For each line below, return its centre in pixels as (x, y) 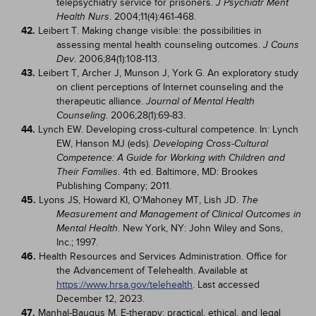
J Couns (281, 45)
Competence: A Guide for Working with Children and (171, 158)
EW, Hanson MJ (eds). (105, 144)
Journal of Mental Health (200, 101)
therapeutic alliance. (101, 101)
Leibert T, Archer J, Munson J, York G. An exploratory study (168, 73)
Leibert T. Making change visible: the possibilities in (150, 31)
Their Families (87, 172)
